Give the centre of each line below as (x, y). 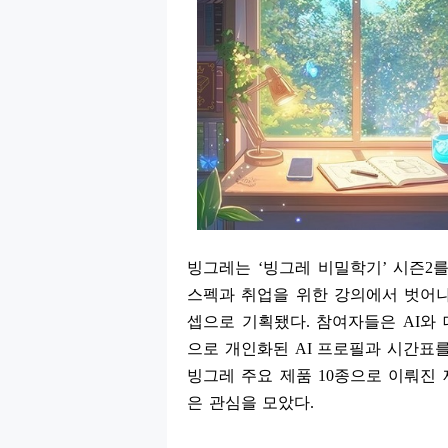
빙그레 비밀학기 (322, 268)
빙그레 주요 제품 (252, 376)
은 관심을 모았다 (248, 403)
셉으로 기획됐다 (246, 322)
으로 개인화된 (241, 349)
